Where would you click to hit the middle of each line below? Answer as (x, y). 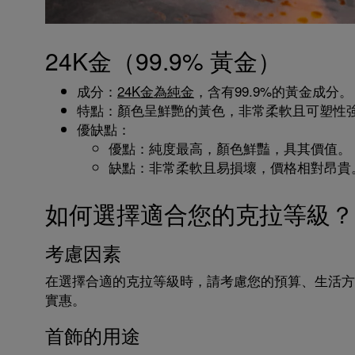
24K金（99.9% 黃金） (163, 61)
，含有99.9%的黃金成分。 (273, 91)
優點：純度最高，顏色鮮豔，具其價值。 (230, 148)
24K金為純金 (156, 91)
